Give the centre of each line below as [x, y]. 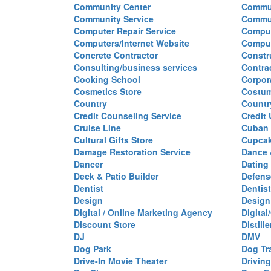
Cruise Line [97, 128]
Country [90, 103]
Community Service [114, 19]
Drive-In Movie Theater [120, 261]
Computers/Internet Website [132, 43]
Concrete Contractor [116, 55]
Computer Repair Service [125, 31]
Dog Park [93, 249]
